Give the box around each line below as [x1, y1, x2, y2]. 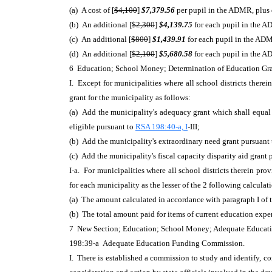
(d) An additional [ [69, 49, 132, 58]
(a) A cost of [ [69, 5, 114, 15]
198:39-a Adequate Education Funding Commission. [69, 239, 248, 248]
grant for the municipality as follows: [69, 93, 194, 102]
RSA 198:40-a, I [135, 122, 188, 131]
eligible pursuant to [69, 122, 135, 131]
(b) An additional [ [69, 20, 132, 29]
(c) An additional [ [69, 35, 131, 44]
